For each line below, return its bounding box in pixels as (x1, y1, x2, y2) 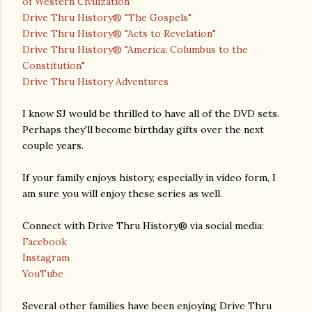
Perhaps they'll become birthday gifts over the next (22, 123, 264, 136)
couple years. (22, 139, 84, 152)
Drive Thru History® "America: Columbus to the (22, 42, 248, 56)
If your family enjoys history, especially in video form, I (22, 171, 276, 184)
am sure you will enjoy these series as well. (22, 187, 222, 200)
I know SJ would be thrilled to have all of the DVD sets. (22, 107, 279, 120)
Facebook (22, 235, 67, 248)
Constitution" (22, 58, 85, 72)
